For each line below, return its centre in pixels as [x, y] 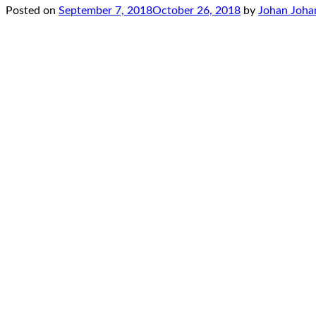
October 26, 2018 [196, 11]
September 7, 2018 [105, 11]
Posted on [32, 11]
